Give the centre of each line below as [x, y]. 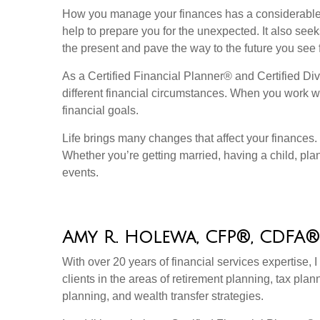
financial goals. [100, 110]
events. [80, 172]
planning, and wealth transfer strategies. [163, 296]
